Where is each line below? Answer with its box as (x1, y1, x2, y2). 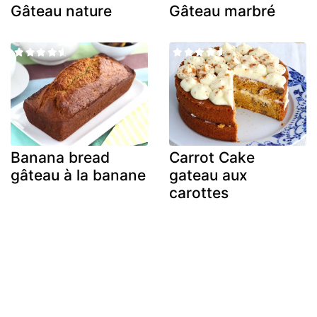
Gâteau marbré (169, 2, 275, 21)
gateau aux (169, 166, 248, 184)
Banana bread (11, 148, 110, 166)
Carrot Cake (169, 148, 255, 166)
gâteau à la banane (11, 166, 146, 184)
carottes (169, 183, 229, 202)
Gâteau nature (11, 2, 112, 21)
